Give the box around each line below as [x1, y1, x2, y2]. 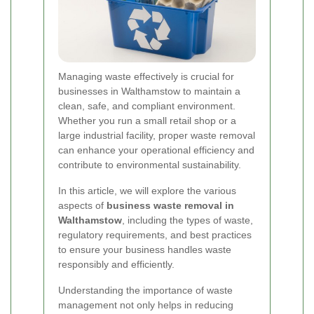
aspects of [58, 199, 107, 211]
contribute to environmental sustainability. [58, 158, 241, 170]
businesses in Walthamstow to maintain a [58, 85, 240, 97]
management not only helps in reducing [58, 299, 233, 310]
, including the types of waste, [122, 214, 253, 226]
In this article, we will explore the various [58, 184, 236, 196]
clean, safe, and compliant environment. [58, 100, 235, 111]
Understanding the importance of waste [58, 284, 233, 296]
